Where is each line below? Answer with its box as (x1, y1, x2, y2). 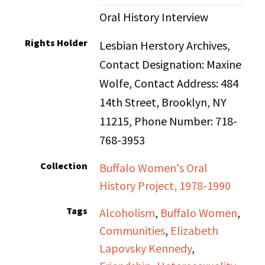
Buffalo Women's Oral (99, 160, 208, 175)
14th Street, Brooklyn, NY (99, 95, 227, 109)
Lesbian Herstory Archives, (99, 38, 231, 53)
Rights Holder (25, 37, 88, 49)
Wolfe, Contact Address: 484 (99, 76, 239, 91)
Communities (99, 223, 166, 238)
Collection (40, 160, 88, 172)
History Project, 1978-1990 (99, 178, 231, 193)
